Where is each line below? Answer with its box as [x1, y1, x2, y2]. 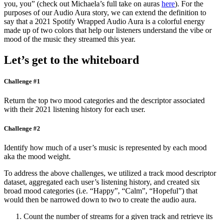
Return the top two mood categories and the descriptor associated [4, 96, 205, 105]
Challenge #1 [4, 77, 40, 85]
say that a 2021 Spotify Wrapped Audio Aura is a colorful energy [4, 17, 205, 26]
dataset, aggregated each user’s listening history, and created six [4, 178, 200, 187]
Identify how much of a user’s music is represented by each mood [4, 143, 207, 152]
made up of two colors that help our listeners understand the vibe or [4, 26, 212, 34]
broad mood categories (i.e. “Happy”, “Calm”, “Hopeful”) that [4, 187, 197, 195]
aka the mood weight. [4, 152, 71, 161]
